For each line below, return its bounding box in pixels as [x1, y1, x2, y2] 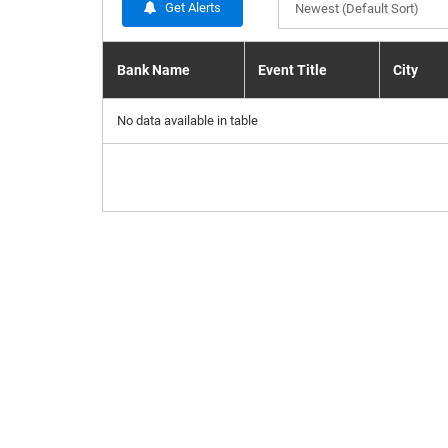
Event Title [258, 62, 327, 78]
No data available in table [117, 113, 258, 128]
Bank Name [117, 62, 190, 78]
